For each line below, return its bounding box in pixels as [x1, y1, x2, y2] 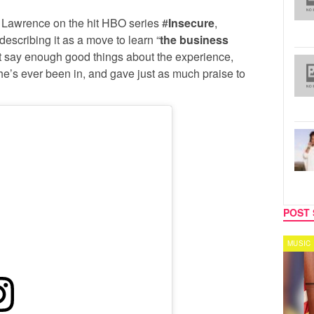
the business [160, 31, 228, 48]
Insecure [168, 14, 214, 31]
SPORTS [77, 238, 108, 248]
